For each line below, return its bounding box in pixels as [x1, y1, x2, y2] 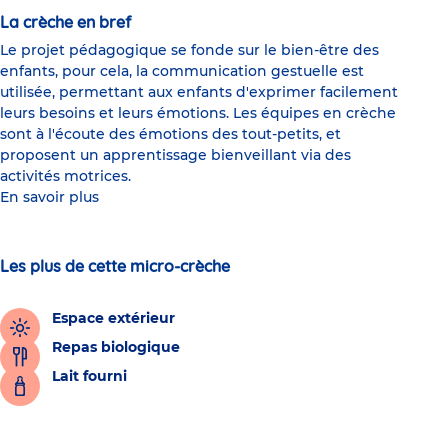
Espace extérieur [52, 309, 175, 328]
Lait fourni [52, 367, 127, 386]
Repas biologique [52, 338, 180, 357]
